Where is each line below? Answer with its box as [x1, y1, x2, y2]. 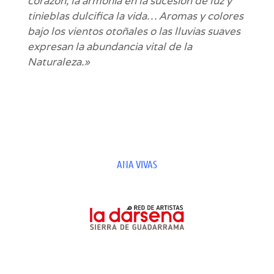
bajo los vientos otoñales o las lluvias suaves [27, 24, 240, 39]
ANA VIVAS [116, 158, 157, 171]
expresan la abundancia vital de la [27, 40, 192, 54]
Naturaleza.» [27, 55, 90, 69]
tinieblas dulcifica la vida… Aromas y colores [27, 9, 243, 23]
